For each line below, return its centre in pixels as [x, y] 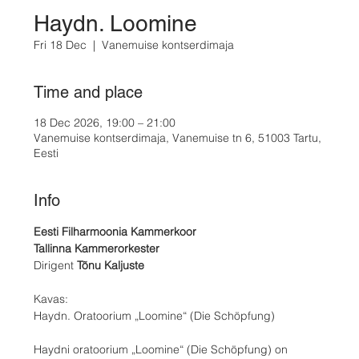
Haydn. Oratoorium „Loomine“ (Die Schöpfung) [155, 316]
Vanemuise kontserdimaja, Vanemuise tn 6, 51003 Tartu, [178, 138]
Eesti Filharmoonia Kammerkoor [115, 232]
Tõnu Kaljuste [111, 266]
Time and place [89, 93]
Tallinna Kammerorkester [97, 249]
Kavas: [51, 299]
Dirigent [56, 266]
